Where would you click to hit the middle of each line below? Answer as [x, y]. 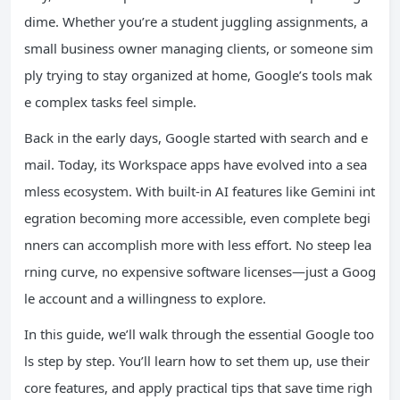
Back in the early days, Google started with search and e [196, 137]
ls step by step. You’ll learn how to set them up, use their [197, 361]
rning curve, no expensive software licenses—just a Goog [200, 271]
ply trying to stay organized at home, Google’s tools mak [198, 75]
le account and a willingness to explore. [145, 298]
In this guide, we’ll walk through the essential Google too [199, 334]
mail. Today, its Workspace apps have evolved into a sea [196, 164]
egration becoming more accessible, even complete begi [197, 218]
